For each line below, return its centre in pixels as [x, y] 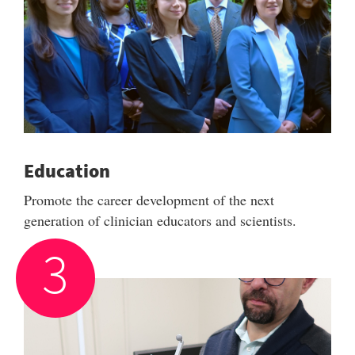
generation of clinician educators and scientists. [160, 220]
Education [67, 171]
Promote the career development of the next [149, 200]
